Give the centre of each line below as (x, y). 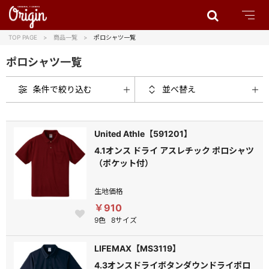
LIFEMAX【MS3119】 (138, 248)
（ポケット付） (124, 163)
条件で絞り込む (62, 89)
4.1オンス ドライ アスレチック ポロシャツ (174, 150)
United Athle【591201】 (144, 134)
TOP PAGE (23, 37)
